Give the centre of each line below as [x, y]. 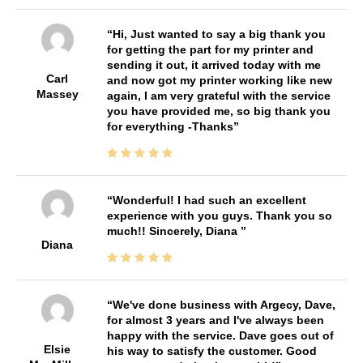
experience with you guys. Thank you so [219, 215]
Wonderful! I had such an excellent [209, 200]
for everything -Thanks [170, 126]
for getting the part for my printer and [210, 49]
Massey [57, 94]
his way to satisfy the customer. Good [211, 350]
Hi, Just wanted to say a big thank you [219, 34]
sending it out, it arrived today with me [214, 64]
